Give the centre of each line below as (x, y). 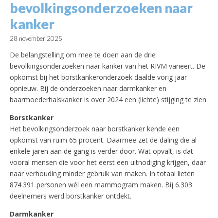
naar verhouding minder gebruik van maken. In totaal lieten (102, 174)
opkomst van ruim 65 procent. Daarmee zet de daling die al (103, 140)
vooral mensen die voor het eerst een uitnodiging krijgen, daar (108, 163)
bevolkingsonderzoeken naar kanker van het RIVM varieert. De (108, 66)
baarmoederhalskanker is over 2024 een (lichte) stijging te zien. (109, 100)
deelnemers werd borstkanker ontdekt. (71, 196)
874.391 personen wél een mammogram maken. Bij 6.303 (101, 185)
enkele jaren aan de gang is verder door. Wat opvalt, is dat (101, 151)
